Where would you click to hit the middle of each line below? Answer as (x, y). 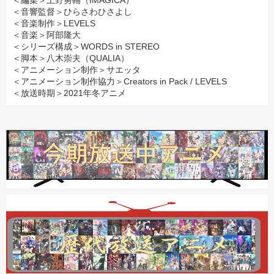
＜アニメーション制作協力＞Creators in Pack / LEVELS (120, 81)
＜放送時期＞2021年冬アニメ (69, 93)
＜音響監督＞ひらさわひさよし (72, 12)
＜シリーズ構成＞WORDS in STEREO (86, 46)
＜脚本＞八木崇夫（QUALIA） (71, 58)
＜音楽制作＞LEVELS (54, 23)
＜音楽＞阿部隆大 (46, 35)
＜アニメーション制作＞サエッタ (76, 70)
